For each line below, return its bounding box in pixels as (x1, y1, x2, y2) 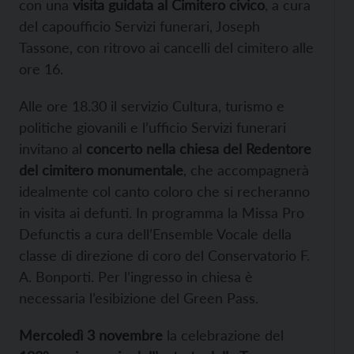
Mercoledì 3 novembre (19, 326, 163, 344)
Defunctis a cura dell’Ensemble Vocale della (19, 224, 292, 243)
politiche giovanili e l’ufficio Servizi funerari (19, 118, 286, 136)
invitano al (19, 139, 86, 157)
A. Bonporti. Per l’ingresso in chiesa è (19, 267, 253, 285)
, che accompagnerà (183, 160, 309, 179)
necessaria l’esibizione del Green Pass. (19, 288, 258, 307)
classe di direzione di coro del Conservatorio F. (19, 246, 310, 264)
